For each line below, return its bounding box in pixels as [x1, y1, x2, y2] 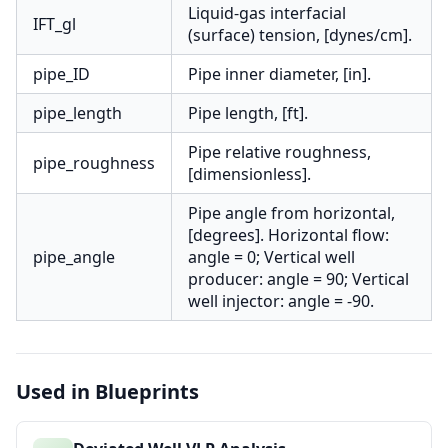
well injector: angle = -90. [188, 290, 374, 312]
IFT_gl [33, 13, 76, 35]
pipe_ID [33, 63, 90, 85]
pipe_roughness [33, 152, 155, 174]
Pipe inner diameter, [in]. [188, 63, 371, 85]
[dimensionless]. [188, 163, 311, 185]
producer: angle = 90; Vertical [188, 268, 409, 290]
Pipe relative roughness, [188, 141, 371, 163]
